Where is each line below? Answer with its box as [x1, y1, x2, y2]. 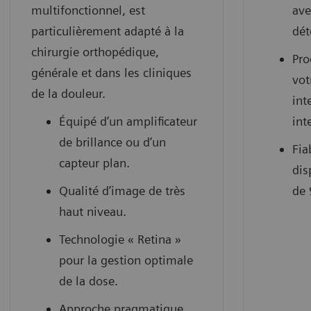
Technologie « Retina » [59, 231, 181, 246]
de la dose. [59, 273, 118, 288]
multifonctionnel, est [31, 2, 145, 17]
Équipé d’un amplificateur [59, 113, 197, 128]
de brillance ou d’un [59, 134, 166, 149]
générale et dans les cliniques [31, 65, 192, 80]
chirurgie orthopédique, [31, 44, 159, 59]
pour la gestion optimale [59, 252, 193, 267]
